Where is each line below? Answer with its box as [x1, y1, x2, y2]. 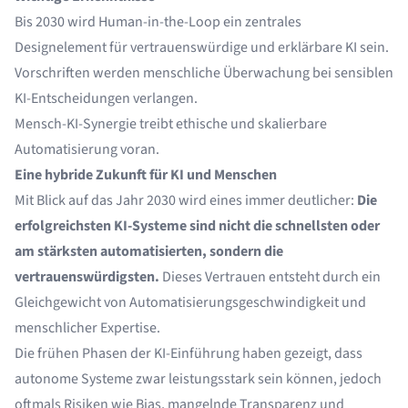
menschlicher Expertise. [15, 318, 160, 338]
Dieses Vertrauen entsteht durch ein [159, 267, 381, 287]
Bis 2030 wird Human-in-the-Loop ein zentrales [15, 12, 301, 32]
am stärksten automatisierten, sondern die [15, 241, 283, 261]
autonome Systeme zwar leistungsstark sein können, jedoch [15, 369, 382, 389]
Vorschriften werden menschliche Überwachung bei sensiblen [15, 63, 393, 83]
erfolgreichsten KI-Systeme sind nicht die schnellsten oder [15, 216, 380, 236]
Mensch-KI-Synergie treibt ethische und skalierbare [15, 114, 327, 134]
